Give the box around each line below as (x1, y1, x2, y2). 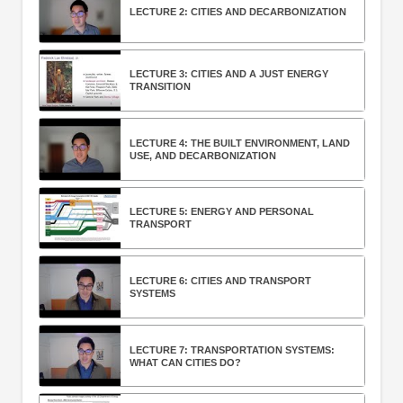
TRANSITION (129, 81, 191, 93)
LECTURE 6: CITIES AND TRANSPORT (129, 275, 311, 287)
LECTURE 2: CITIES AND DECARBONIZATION (129, 5, 346, 17)
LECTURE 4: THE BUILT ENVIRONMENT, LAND (129, 137, 350, 148)
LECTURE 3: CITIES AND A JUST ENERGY (129, 68, 328, 80)
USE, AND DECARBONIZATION (129, 149, 276, 161)
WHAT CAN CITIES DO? (129, 356, 241, 368)
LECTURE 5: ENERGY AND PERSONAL (129, 206, 314, 218)
